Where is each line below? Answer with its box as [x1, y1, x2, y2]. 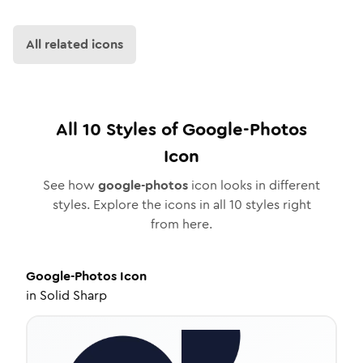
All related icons [26, 35, 123, 53]
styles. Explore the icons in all [52, 195, 229, 214]
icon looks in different [188, 176, 320, 194]
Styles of [101, 117, 182, 142]
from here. [151, 215, 212, 233]
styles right [241, 195, 311, 214]
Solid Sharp [40, 286, 107, 305]
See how [43, 176, 98, 194]
